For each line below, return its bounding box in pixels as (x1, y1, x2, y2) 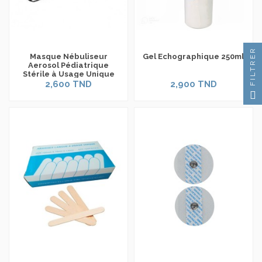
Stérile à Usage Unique (22, 70, 115, 79)
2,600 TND (45, 79, 92, 89)
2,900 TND (170, 79, 217, 89)
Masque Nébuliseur (29, 52, 108, 61)
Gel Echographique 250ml (143, 52, 244, 61)
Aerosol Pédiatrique (28, 61, 109, 70)
